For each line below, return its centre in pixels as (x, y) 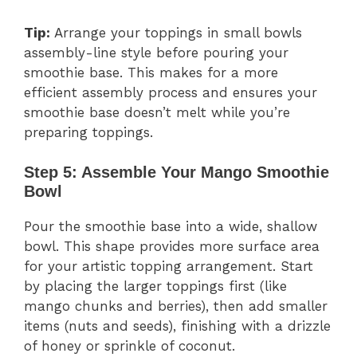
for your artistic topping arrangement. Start (169, 267)
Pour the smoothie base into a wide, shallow (171, 227)
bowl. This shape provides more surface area (172, 247)
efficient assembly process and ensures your (171, 92)
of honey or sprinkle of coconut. (129, 346)
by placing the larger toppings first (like (155, 286)
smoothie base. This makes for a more (151, 72)
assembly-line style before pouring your (156, 52)
